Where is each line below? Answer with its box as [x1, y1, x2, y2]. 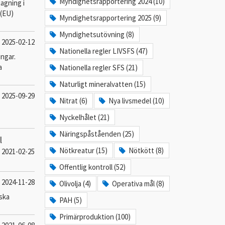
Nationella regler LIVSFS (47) [59, 46, 148, 56]
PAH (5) [59, 195, 82, 205]
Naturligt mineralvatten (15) [59, 79, 146, 89]
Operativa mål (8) [112, 179, 165, 188]
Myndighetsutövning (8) [59, 30, 135, 39]
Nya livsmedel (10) [108, 96, 165, 105]
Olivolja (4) [59, 179, 91, 188]
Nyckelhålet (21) [59, 113, 110, 122]
